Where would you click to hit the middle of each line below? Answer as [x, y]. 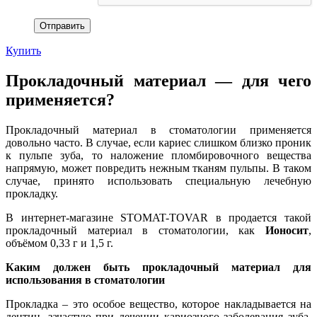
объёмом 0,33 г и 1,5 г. [59, 243]
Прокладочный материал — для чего [158, 80]
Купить [23, 50]
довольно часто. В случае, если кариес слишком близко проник [158, 142]
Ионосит [287, 230]
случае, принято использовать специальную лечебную [158, 180]
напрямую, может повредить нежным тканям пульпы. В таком [158, 168]
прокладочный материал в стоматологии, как [136, 230]
